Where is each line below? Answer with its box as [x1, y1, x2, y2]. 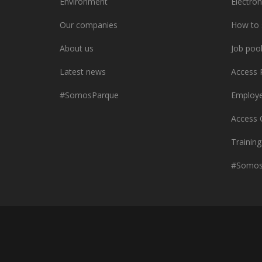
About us [60, 42, 94, 54]
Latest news [60, 65, 106, 77]
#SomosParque [60, 89, 119, 101]
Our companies [60, 19, 118, 30]
